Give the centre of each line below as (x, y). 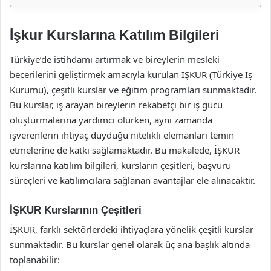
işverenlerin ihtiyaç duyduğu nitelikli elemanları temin (122, 135)
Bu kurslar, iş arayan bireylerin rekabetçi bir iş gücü (116, 104)
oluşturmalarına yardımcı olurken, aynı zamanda (111, 119)
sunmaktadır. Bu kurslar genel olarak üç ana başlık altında (130, 244)
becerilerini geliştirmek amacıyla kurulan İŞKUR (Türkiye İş (131, 74)
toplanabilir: (35, 260)
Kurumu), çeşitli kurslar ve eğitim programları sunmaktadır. (133, 89)
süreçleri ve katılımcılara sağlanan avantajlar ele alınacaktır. (132, 180)
